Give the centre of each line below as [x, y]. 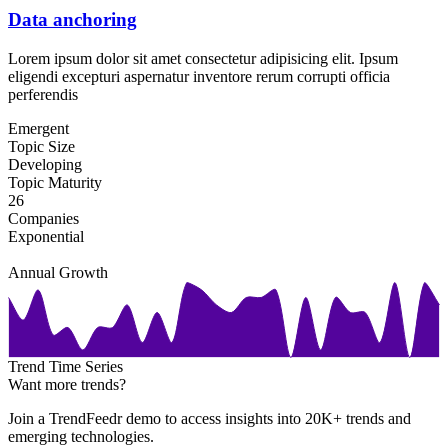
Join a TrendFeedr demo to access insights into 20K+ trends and [209, 418]
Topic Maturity [55, 182]
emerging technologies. [81, 436]
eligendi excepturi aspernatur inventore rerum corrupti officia [199, 76]
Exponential [46, 236]
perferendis [43, 94]
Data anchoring [72, 20]
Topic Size [41, 146]
